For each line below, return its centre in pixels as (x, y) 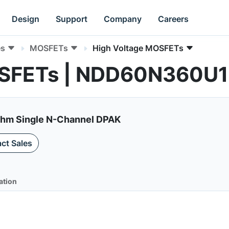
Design (26, 19)
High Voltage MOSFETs (138, 48)
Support (72, 19)
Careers (174, 19)
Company (123, 19)
